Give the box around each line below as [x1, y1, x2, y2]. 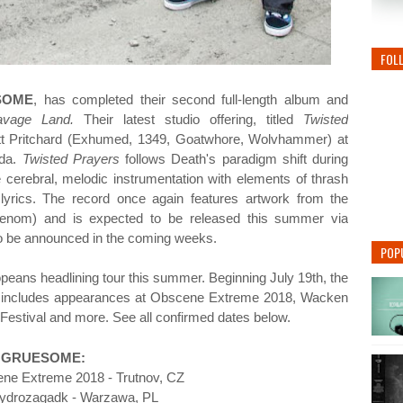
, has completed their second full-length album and [33, 92, 349, 107]
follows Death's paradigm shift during [125, 151, 349, 166]
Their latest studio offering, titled [83, 112, 304, 127]
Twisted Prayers [22, 151, 126, 166]
